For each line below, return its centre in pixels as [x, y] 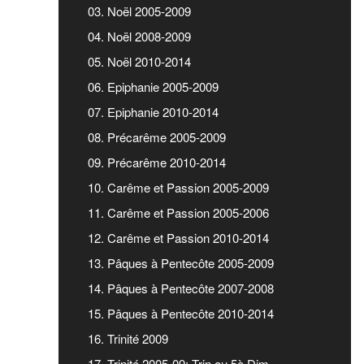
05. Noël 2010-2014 [139, 61]
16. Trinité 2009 [128, 338]
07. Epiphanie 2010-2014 [153, 111]
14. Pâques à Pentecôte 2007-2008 [181, 288]
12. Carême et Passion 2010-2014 [178, 237]
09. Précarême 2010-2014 [157, 162]
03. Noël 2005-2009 [139, 11]
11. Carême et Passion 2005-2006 [178, 212]
